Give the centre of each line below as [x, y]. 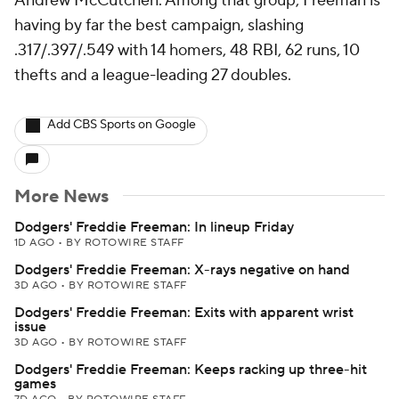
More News [61, 197]
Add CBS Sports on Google [122, 125]
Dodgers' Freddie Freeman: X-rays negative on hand [182, 270]
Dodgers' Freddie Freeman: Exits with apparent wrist [184, 313]
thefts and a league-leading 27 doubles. [153, 75]
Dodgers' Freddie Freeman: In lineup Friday [154, 227]
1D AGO [37, 243]
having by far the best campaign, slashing [159, 25]
